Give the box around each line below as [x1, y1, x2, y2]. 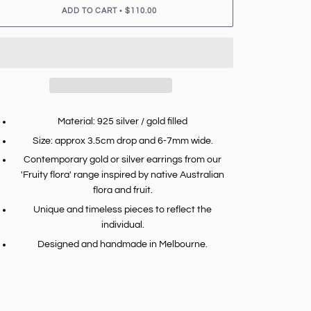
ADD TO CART [62, 7, 118, 15]
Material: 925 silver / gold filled [58, 117, 188, 127]
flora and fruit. [92, 185, 153, 196]
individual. [101, 219, 144, 230]
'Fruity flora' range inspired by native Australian [21, 170, 225, 180]
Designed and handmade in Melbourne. [37, 239, 208, 249]
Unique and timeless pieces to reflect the [33, 204, 212, 215]
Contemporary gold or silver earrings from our [24, 155, 222, 165]
